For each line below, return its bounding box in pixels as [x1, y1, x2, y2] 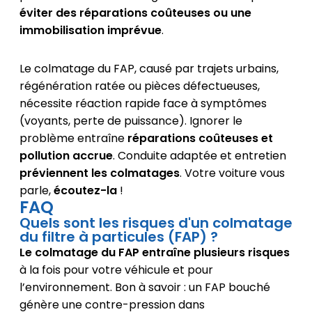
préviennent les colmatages [19, 164, 180, 181]
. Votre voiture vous [179, 164, 285, 181]
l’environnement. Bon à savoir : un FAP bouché [19, 279, 270, 295]
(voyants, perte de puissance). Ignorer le [19, 112, 242, 129]
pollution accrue [19, 147, 113, 164]
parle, [19, 182, 54, 198]
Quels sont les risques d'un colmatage [19, 212, 292, 233]
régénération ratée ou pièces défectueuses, [19, 77, 260, 94]
